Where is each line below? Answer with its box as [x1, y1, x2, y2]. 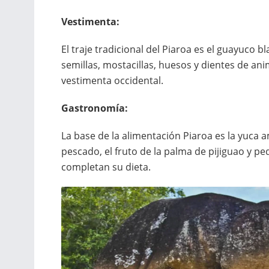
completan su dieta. [61, 160, 151, 174]
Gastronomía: [61, 101, 128, 115]
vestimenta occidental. [61, 74, 163, 88]
